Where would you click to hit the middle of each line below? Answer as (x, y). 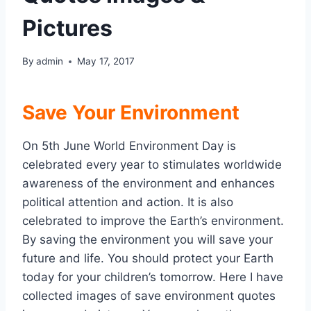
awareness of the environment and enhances (149, 184)
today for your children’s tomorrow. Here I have (153, 277)
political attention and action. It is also (128, 202)
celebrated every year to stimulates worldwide (152, 165)
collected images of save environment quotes (149, 296)
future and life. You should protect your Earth (148, 259)
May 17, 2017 (106, 61)
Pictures (67, 28)
